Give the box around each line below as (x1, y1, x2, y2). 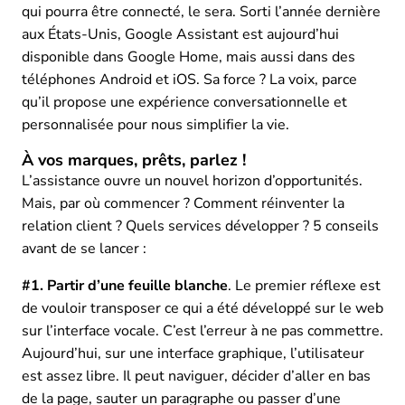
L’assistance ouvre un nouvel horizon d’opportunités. (22, 170, 363, 191)
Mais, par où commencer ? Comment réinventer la (22, 193, 344, 213)
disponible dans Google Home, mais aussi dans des (22, 46, 355, 67)
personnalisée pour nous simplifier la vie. (22, 114, 289, 135)
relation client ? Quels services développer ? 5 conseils (22, 215, 379, 236)
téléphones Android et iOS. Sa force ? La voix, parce (22, 69, 357, 89)
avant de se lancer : (22, 238, 146, 259)
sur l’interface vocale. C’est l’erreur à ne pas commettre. (22, 320, 383, 341)
